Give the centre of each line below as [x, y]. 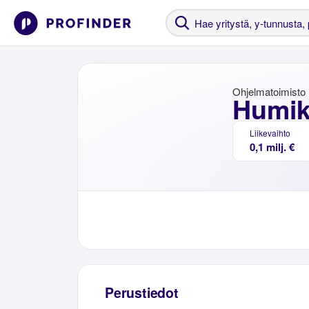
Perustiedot [142, 293]
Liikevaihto [270, 133]
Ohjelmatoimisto [269, 91]
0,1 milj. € [272, 147]
